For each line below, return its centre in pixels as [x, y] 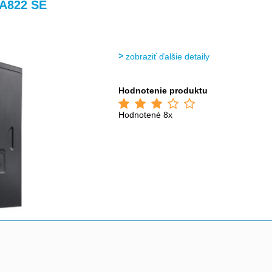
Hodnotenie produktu [163, 90]
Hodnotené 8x [146, 115]
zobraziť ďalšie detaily [168, 56]
